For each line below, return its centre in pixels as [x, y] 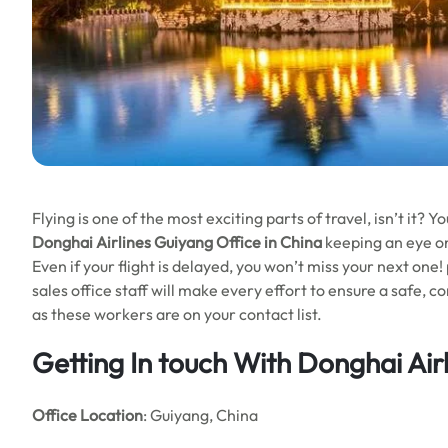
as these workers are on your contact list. [177, 314]
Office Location [87, 415]
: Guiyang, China [200, 415]
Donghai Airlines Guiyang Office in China [177, 242]
